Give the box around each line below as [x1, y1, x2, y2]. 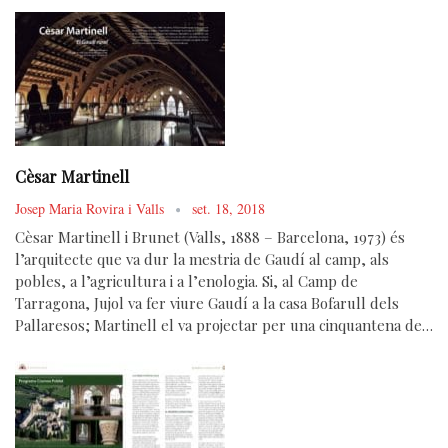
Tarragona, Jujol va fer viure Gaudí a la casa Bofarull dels [15, 293, 399, 314]
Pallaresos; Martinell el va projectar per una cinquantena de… [15, 315, 433, 336]
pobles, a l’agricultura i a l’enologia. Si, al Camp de [15, 271, 358, 292]
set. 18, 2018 [192, 199, 265, 219]
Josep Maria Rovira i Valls [15, 199, 168, 219]
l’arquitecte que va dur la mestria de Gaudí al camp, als [15, 249, 389, 270]
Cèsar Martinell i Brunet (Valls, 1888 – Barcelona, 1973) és [15, 227, 405, 248]
